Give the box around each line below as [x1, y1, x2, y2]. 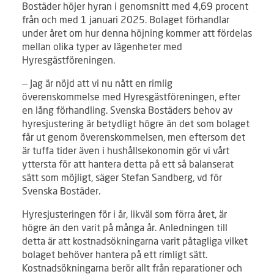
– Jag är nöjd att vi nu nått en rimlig [22, 77, 172, 89]
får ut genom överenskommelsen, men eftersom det [22, 131, 245, 143]
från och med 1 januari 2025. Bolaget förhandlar [22, 13, 229, 26]
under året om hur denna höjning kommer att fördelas [22, 27, 252, 39]
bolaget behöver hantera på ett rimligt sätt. [22, 248, 207, 261]
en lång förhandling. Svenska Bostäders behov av [22, 104, 232, 116]
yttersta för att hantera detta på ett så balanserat [22, 158, 234, 170]
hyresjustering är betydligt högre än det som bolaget [22, 117, 250, 130]
